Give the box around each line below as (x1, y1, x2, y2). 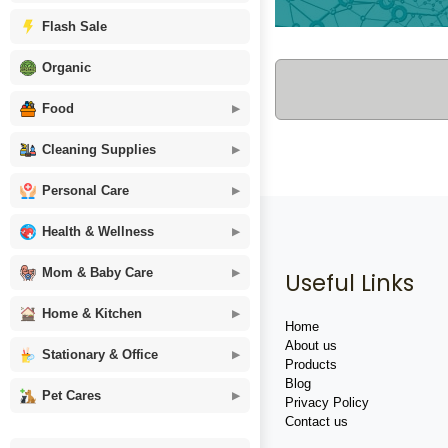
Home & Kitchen (42, 306, 142, 321)
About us (285, 338, 337, 353)
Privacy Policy (285, 395, 369, 410)
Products (285, 357, 337, 372)
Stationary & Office (42, 347, 158, 362)
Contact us (285, 414, 348, 429)
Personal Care (42, 183, 129, 198)
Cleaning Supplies (42, 142, 156, 157)
